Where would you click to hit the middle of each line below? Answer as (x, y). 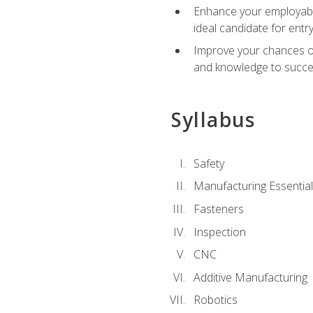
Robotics (215, 300)
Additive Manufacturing (250, 277)
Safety (209, 163)
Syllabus (213, 119)
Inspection (219, 232)
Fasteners (218, 209)
